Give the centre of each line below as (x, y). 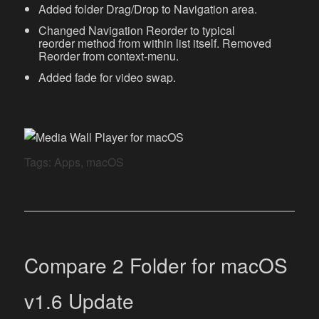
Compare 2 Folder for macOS (156, 265)
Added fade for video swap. (108, 78)
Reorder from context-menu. (109, 56)
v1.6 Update (79, 301)
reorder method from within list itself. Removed (155, 43)
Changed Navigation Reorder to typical (137, 31)
